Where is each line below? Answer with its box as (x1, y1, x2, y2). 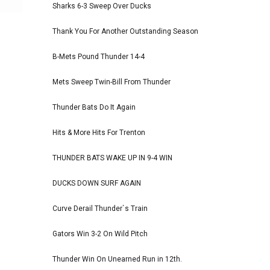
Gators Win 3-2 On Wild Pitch (52, 230, 148, 239)
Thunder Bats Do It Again (52, 103, 136, 112)
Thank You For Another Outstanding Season (52, 27, 198, 36)
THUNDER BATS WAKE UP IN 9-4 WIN (52, 154, 172, 163)
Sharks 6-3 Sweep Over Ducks (52, 2, 151, 11)
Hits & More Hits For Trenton (52, 128, 145, 137)
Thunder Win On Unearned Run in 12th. (52, 255, 182, 264)
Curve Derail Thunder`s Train (52, 204, 148, 213)
